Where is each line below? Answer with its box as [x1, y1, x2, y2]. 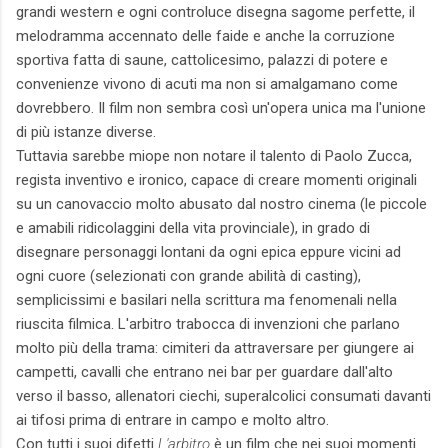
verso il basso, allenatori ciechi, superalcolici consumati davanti [16, 387, 431, 406]
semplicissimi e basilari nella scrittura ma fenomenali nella [16, 291, 397, 310]
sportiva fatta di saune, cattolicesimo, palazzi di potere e [16, 51, 388, 70]
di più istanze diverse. [16, 123, 156, 142]
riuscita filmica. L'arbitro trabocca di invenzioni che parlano [16, 315, 400, 334]
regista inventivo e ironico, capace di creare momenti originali [16, 171, 417, 190]
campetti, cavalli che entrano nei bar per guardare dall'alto [16, 363, 393, 382]
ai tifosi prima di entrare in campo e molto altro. [16, 411, 329, 430]
